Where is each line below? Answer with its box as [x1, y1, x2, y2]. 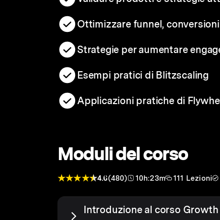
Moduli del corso [57, 143, 188, 165]
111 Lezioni [173, 173, 213, 183]
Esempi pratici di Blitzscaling [77, 69, 209, 81]
